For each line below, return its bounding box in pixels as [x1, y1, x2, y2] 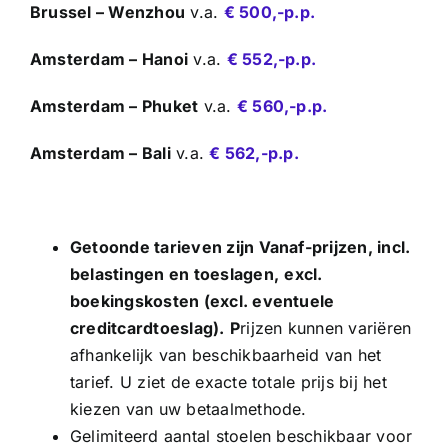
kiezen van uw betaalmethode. [70, 398, 307, 419]
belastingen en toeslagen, [70, 263, 280, 284]
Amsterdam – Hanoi [30, 48, 189, 69]
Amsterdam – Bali [30, 142, 171, 163]
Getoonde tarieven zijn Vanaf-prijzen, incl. [70, 236, 411, 257]
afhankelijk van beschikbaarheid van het [70, 344, 382, 365]
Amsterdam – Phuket [30, 95, 199, 116]
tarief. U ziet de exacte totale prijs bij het [70, 371, 387, 392]
